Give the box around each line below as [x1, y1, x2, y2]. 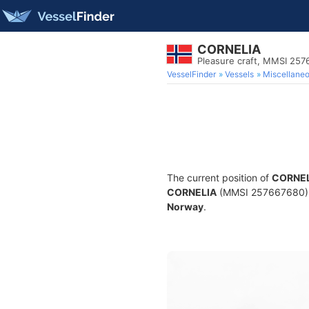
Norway [167, 201, 203, 212]
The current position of [167, 172, 272, 183]
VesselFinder [167, 69, 216, 79]
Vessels [225, 69, 254, 79]
